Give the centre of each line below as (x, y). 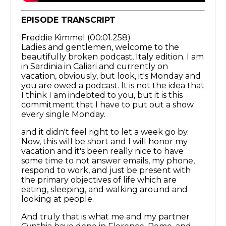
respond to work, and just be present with (106, 171)
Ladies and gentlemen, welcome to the (100, 47)
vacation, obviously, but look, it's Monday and (111, 76)
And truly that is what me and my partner (105, 217)
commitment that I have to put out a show (107, 105)
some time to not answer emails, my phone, (108, 161)
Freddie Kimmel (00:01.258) (76, 38)
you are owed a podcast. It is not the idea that (113, 86)
